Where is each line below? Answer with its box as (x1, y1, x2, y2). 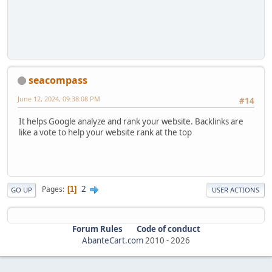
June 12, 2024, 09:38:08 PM (18, 93, 100, 103)
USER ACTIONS (212, 185, 259, 194)
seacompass (29, 73, 87, 87)
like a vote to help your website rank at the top (19, 126, 192, 138)
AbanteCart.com (82, 234, 143, 246)
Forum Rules (72, 223, 123, 234)
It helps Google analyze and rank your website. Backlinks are (19, 115, 243, 127)
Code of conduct (136, 223, 200, 234)
